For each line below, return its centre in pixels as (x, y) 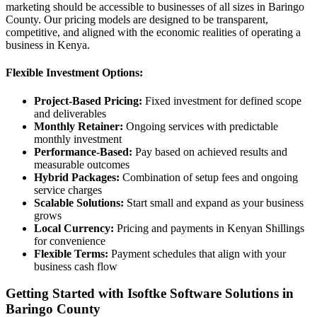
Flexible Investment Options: (74, 73)
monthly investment (78, 139)
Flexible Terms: (71, 253)
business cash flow (76, 266)
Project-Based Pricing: (88, 100)
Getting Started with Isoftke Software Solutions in (150, 294)
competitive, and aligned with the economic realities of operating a (153, 33)
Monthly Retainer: (79, 126)
